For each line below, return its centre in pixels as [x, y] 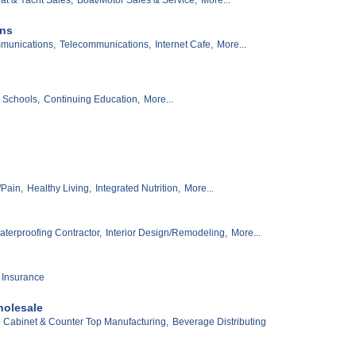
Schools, [21, 100]
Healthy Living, [59, 189]
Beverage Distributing [219, 322]
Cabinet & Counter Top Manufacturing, [86, 322]
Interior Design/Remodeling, [166, 233]
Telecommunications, [105, 44]
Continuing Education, [92, 100]
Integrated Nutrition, [138, 189]
